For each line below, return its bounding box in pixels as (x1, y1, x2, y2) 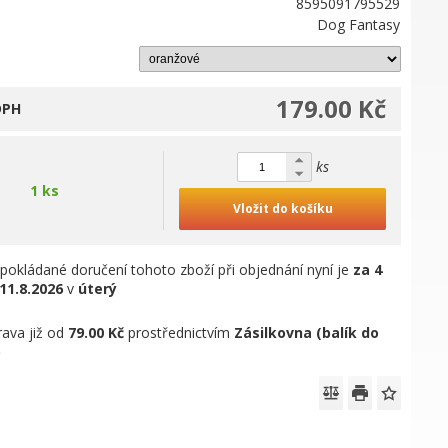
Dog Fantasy (317, 15, 401, 34)
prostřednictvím (124, 323, 235, 342)
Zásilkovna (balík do (234, 323, 380, 342)
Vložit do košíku (232, 200, 333, 217)
